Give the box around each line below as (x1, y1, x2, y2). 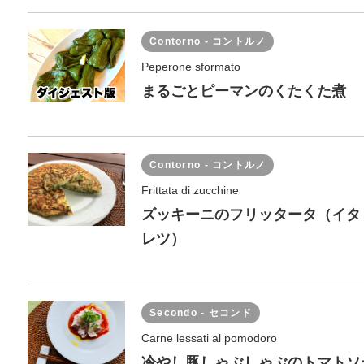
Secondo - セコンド (149, 307, 252, 318)
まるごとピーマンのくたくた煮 (141, 83, 346, 99)
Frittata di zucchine (141, 184, 239, 197)
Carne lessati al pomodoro (141, 331, 277, 344)
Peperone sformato (141, 60, 240, 73)
